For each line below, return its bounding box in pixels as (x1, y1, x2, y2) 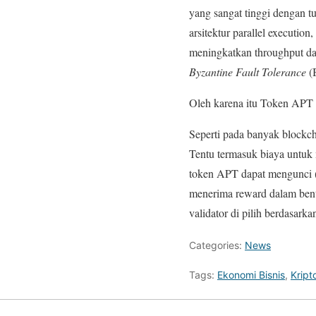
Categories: (189, 238, 245, 251)
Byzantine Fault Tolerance (189, 63, 306, 79)
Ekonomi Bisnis (217, 268, 285, 281)
